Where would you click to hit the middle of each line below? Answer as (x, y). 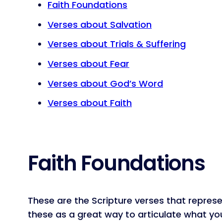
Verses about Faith (90, 103)
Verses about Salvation (100, 24)
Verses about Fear (88, 64)
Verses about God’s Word (105, 83)
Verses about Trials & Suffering (117, 44)
